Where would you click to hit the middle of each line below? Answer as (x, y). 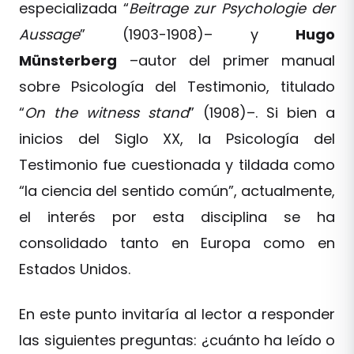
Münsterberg (68, 60)
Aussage (49, 34)
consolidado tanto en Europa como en (177, 243)
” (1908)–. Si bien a (262, 112)
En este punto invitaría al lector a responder (177, 314)
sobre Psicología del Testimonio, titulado (177, 86)
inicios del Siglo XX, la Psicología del (177, 138)
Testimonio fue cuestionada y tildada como (177, 164)
